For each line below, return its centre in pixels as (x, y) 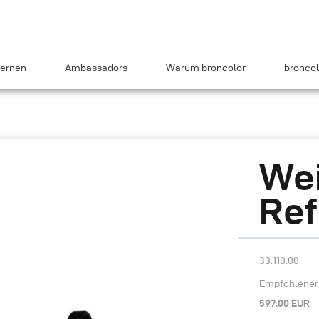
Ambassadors (96, 68)
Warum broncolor (206, 68)
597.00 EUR (285, 303)
